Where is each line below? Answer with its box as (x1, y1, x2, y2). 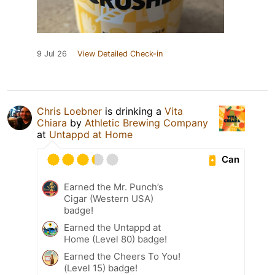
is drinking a (102, 104, 165, 117)
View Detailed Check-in (77, 48, 163, 58)
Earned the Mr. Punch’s (64, 180, 163, 193)
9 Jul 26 (37, 48, 67, 58)
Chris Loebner (37, 104, 102, 117)
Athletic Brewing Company (85, 116, 208, 129)
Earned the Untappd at (64, 221, 161, 233)
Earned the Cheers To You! (64, 250, 180, 262)
